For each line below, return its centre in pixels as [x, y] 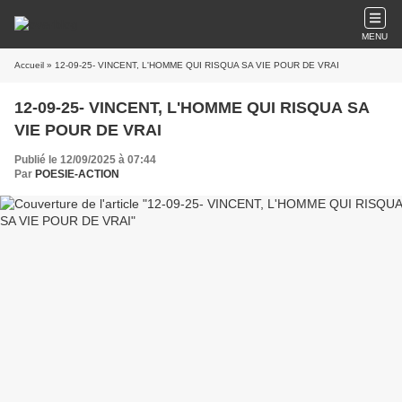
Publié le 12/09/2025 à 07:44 [85, 160]
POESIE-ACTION [77, 174]
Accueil [29, 65]
